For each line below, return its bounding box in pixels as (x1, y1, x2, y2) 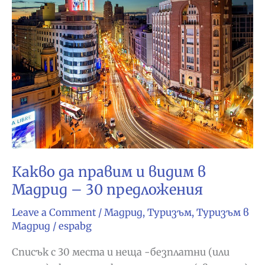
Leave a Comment (12, 206, 96, 218)
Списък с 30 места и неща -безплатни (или (12, 246, 230, 258)
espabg (59, 219, 92, 232)
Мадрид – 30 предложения (12, 180, 203, 198)
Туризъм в (196, 206, 249, 218)
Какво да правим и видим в (12, 163, 206, 180)
